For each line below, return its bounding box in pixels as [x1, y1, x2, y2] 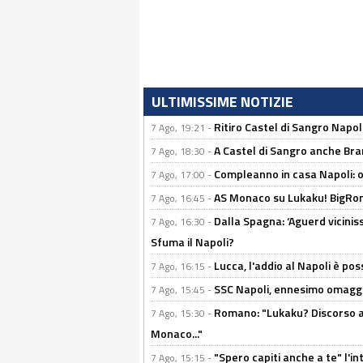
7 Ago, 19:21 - [151, 120, 214, 135]
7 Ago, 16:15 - [151, 258, 214, 274]
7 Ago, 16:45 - [151, 190, 214, 206]
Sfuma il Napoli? [151, 233, 234, 250]
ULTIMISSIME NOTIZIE [152, 91, 293, 113]
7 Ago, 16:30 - [151, 214, 214, 229]
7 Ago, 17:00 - [151, 167, 214, 182]
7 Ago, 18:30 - [151, 143, 214, 159]
